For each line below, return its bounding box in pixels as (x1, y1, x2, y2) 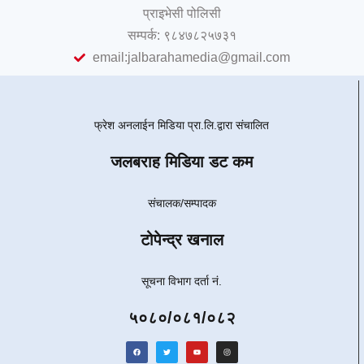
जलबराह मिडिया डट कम (110, 153, 253, 171)
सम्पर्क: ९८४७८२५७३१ (128, 28, 236, 42)
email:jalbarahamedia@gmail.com (92, 50, 290, 64)
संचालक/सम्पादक (147, 197, 216, 210)
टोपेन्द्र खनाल (140, 231, 223, 249)
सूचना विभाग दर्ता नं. (141, 275, 222, 288)
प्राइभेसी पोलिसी (143, 6, 221, 20)
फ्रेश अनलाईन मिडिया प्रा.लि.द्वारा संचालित (94, 119, 269, 132)
